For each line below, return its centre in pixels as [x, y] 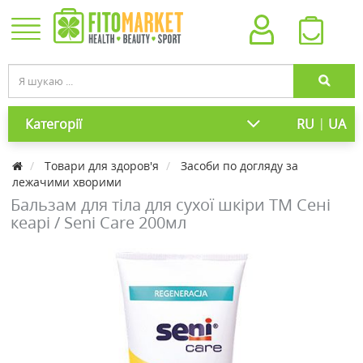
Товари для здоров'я [102, 166]
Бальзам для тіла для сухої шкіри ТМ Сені [171, 205]
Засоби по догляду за [239, 166]
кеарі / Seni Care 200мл [98, 222]
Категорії [53, 124]
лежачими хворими [67, 182]
